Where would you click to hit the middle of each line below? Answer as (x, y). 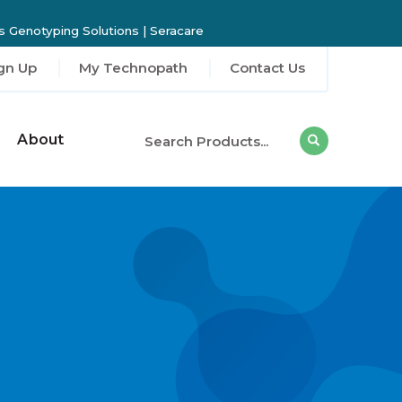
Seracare (176, 31)
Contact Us (267, 68)
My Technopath (133, 68)
